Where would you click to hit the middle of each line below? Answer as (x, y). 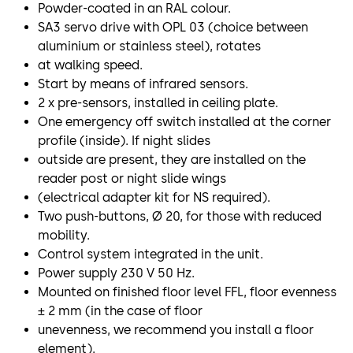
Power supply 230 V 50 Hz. (116, 273)
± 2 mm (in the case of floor (120, 311)
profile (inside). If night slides (124, 141)
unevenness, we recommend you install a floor (176, 330)
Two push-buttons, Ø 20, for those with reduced (180, 217)
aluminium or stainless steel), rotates (149, 46)
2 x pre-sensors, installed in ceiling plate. (158, 103)
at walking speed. (90, 65)
